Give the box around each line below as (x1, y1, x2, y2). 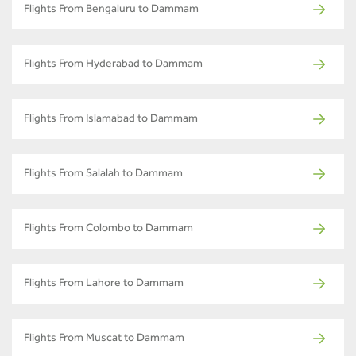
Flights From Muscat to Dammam (24, 334, 184, 346)
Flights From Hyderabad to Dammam (24, 60, 203, 72)
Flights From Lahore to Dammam (24, 279, 184, 291)
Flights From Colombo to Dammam (24, 224, 193, 236)
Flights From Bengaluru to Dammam (24, 5, 199, 17)
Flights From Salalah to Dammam (24, 169, 183, 181)
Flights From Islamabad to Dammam (24, 114, 198, 126)
